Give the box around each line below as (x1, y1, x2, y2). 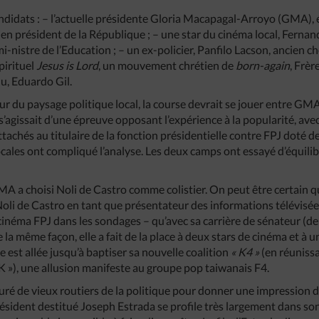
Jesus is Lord (36, 58, 99, 72)
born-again (236, 58, 291, 72)
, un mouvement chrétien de (98, 58, 236, 72)
